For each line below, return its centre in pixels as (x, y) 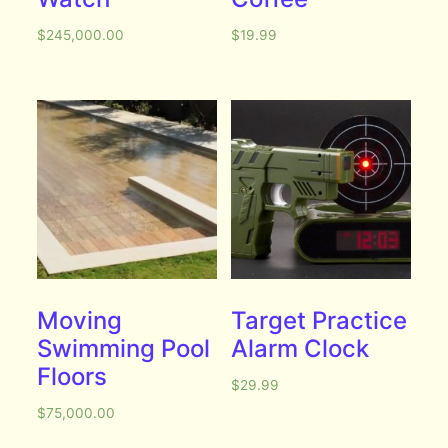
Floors (72, 377)
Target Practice (319, 321)
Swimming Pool (124, 349)
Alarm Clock (300, 349)
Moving (80, 321)
